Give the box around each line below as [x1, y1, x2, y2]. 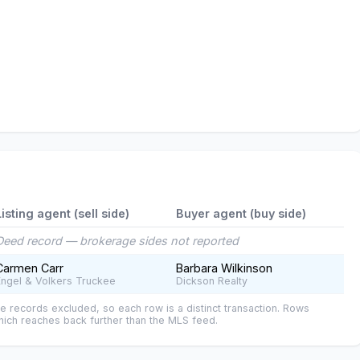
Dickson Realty [176, 275, 247, 288]
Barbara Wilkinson [176, 261, 272, 276]
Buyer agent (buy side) [176, 207, 306, 221]
